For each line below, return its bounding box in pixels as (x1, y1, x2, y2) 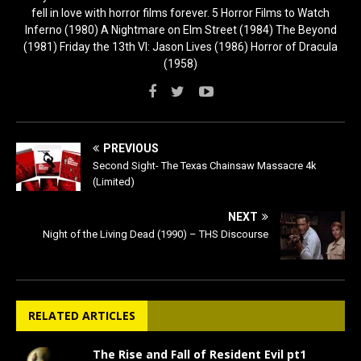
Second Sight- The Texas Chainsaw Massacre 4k (93, 160, 317, 172)
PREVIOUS (103, 142, 159, 156)
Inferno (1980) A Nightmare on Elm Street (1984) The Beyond (24, 23, 337, 37)
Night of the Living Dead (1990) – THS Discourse (43, 228, 268, 241)
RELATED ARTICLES (28, 308, 135, 324)
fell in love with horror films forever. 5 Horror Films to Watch (31, 6, 330, 20)
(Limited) (93, 176, 135, 189)
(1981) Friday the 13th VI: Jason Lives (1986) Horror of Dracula (23, 40, 338, 54)
